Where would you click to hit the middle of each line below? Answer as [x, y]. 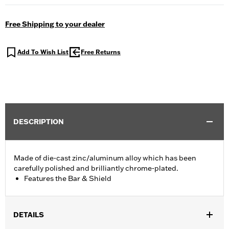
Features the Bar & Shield [68, 179]
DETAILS [29, 215]
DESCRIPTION [39, 122]
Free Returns [101, 52]
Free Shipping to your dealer [55, 24]
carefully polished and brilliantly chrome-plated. [96, 168]
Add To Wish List [43, 52]
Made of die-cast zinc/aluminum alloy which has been [105, 158]
